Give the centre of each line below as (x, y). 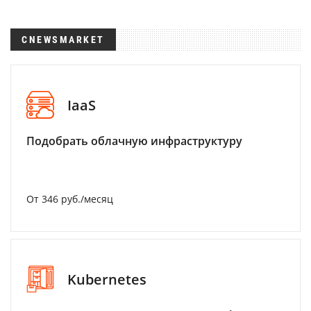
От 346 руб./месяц (70, 199)
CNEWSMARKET (63, 40)
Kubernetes (107, 279)
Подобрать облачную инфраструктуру (134, 141)
